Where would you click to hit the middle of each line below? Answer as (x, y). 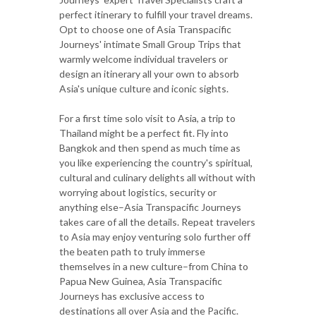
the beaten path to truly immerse (132, 251)
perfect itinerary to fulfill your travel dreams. (156, 14)
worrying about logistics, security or (138, 192)
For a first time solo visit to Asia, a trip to (147, 118)
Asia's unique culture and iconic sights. (144, 88)
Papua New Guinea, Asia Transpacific (141, 281)
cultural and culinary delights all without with (157, 177)
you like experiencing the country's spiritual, (156, 162)
